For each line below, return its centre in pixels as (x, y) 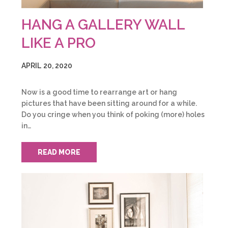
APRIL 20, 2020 (47, 66)
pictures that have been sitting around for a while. (109, 103)
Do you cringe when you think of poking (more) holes (113, 115)
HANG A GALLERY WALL (103, 25)
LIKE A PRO (59, 43)
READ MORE (59, 152)
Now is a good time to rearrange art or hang (99, 92)
